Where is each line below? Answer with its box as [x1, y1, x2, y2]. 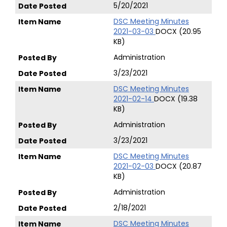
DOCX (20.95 [156, 26, 201, 36]
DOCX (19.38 [154, 94, 198, 104]
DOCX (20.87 [156, 161, 202, 171]
